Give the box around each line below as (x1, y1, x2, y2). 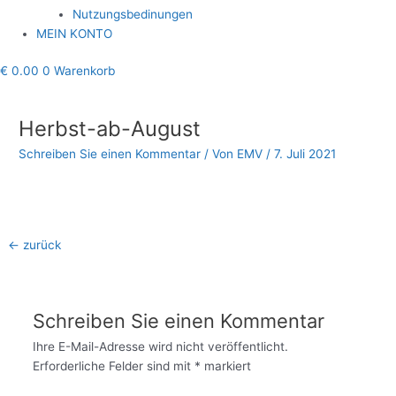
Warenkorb (54, 64, 115, 79)
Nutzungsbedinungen (72, 6, 194, 21)
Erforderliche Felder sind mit (32, 358, 194, 373)
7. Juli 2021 (274, 147, 337, 162)
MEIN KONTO (36, 26, 113, 41)
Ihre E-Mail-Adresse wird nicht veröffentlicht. (32, 339, 288, 354)
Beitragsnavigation (5, 82, 112, 97)
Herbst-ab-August (19, 116, 202, 142)
